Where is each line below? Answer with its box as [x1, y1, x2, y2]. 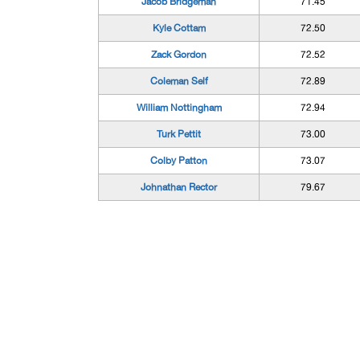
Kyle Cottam [152, 22, 206, 34]
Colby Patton [150, 155, 207, 166]
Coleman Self [149, 76, 208, 87]
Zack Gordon [151, 49, 207, 60]
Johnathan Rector [141, 182, 217, 193]
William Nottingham [136, 102, 222, 113]
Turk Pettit [157, 129, 201, 140]
